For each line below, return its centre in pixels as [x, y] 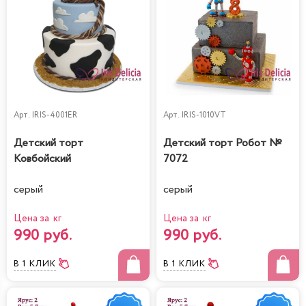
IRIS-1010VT [204, 115]
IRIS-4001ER [54, 115]
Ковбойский [42, 159]
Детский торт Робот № [223, 143]
